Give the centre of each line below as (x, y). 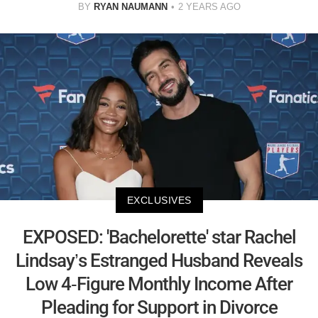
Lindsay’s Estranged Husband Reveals (159, 260)
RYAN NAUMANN (130, 7)
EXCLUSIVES (159, 200)
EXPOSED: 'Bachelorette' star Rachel (159, 237)
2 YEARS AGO (209, 7)
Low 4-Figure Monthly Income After (159, 284)
